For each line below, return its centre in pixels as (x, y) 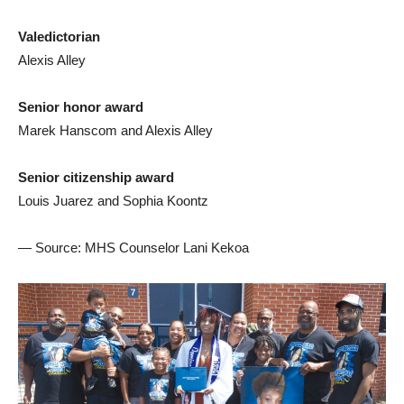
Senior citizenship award (96, 178)
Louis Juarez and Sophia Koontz (113, 201)
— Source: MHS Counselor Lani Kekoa (133, 248)
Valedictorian (59, 37)
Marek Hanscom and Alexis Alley (115, 131)
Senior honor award (81, 107)
